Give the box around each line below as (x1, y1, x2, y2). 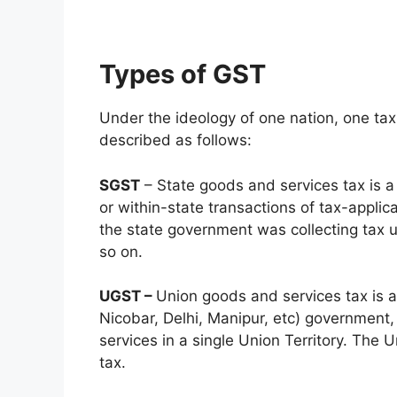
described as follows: (99, 131, 252, 150)
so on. (99, 242, 143, 261)
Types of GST (99, 58, 266, 90)
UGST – (99, 287, 156, 306)
